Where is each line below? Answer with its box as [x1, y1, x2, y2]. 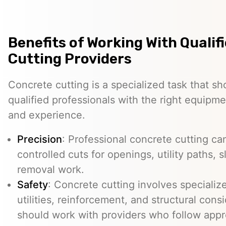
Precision [17, 133, 62, 146]
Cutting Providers [8, 50, 132, 68]
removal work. [17, 163, 84, 176]
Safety [17, 179, 48, 191]
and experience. [8, 109, 85, 122]
